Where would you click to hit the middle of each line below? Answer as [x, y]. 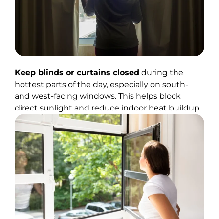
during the [161, 72]
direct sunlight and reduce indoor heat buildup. [108, 108]
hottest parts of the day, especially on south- [101, 84]
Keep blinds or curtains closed [77, 72]
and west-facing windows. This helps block [98, 96]
